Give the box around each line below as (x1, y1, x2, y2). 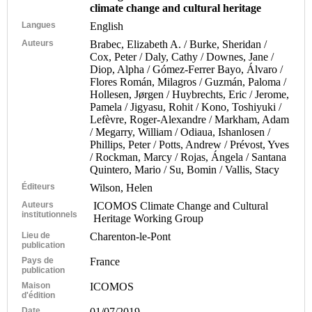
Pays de (22, 255, 54, 265)
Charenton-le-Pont (90, 230, 171, 242)
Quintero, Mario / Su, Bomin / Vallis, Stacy (90, 163, 280, 175)
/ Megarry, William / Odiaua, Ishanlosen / (90, 125, 271, 138)
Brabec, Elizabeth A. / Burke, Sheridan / (90, 38, 267, 50)
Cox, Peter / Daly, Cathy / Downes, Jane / (90, 50, 274, 63)
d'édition (22, 290, 55, 300)
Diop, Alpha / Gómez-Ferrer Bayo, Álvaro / (90, 63, 283, 75)
